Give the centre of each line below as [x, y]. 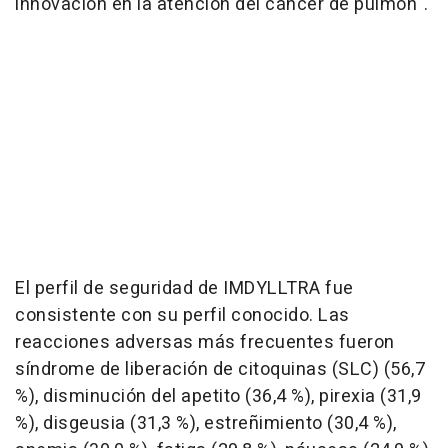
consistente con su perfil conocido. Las [182, 315]
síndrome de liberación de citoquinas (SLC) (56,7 [220, 369]
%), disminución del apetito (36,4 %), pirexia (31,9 [218, 396]
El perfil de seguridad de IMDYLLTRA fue [184, 288]
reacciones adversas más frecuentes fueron [205, 342]
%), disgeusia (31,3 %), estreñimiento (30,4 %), [206, 423]
